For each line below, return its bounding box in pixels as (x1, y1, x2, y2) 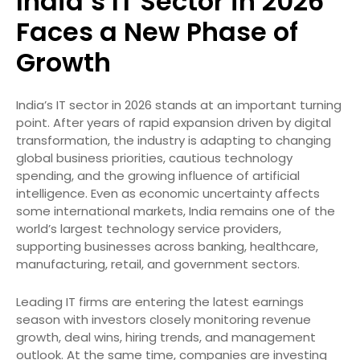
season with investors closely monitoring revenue (16, 310, 311, 328)
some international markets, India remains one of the (16, 202, 335, 219)
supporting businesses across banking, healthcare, (16, 237, 318, 255)
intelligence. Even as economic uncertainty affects (16, 184, 320, 202)
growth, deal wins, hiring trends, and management (16, 328, 316, 346)
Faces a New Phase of (16, 13, 298, 50)
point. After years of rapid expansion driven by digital (16, 113, 331, 131)
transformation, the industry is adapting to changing (16, 131, 331, 149)
